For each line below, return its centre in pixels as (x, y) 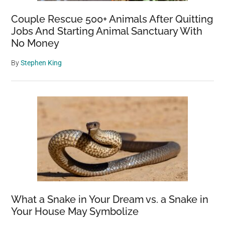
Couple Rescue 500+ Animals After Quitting (112, 19)
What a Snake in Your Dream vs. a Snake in (110, 200)
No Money (35, 43)
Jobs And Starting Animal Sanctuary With (107, 31)
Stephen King (41, 63)
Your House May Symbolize (75, 212)
